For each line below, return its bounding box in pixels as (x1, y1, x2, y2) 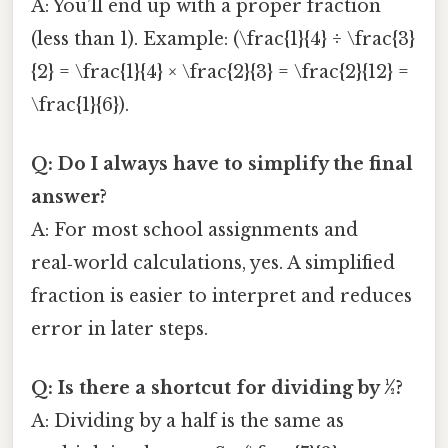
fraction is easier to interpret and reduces (31, 284, 412, 307)
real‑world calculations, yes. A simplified (31, 251, 395, 274)
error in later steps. (31, 317, 208, 340)
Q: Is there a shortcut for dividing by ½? (31, 377, 403, 400)
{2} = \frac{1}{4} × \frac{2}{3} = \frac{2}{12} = (31, 60, 409, 83)
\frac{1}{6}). (31, 93, 129, 116)
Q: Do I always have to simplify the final (31, 152, 413, 175)
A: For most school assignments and (31, 218, 358, 241)
